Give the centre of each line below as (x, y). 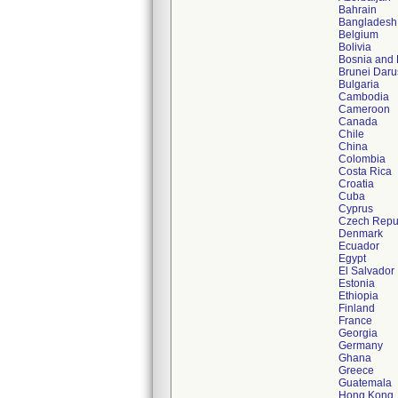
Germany (361, 346)
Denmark (361, 234)
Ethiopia (358, 296)
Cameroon (364, 109)
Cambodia (364, 97)
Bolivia (355, 47)
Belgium (358, 35)
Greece (356, 370)
